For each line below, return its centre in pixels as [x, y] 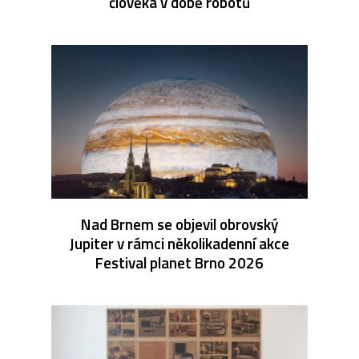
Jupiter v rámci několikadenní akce [179, 243]
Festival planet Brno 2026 [179, 262]
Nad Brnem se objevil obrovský [179, 224]
